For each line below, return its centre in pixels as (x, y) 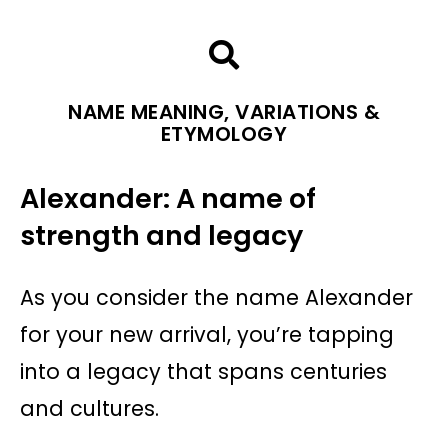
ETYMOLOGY (224, 134)
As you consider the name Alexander (216, 298)
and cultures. (89, 409)
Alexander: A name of (168, 199)
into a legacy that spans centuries (203, 372)
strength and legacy (161, 236)
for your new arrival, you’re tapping (207, 335)
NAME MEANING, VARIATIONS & (224, 112)
